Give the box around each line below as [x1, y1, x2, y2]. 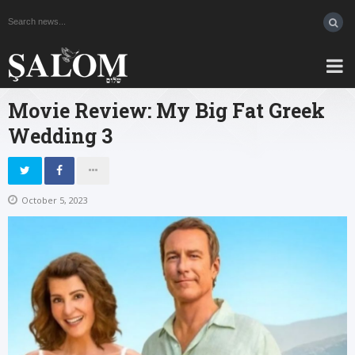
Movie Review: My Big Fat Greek [8, 97, 325, 124]
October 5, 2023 [21, 194, 88, 206]
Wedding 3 [8, 123, 113, 149]
